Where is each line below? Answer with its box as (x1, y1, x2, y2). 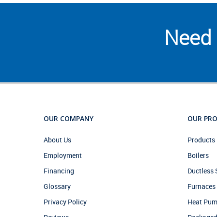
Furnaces (187, 182, 216, 191)
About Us (44, 135, 71, 144)
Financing (44, 166, 74, 175)
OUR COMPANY (44, 114, 93, 123)
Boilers (187, 151, 209, 160)
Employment (44, 151, 82, 160)
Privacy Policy (44, 197, 87, 206)
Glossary (44, 182, 71, 191)
